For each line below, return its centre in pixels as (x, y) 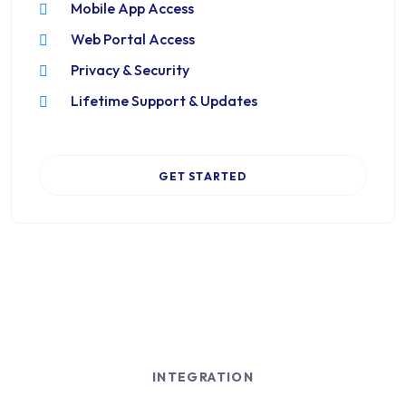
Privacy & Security (130, 70)
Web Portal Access (133, 39)
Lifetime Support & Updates (164, 101)
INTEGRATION (203, 377)
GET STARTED (203, 176)
